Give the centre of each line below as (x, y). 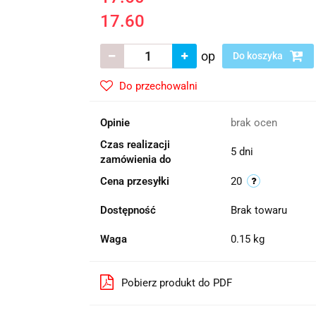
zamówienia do (135, 159)
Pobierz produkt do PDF (176, 283)
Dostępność (128, 210)
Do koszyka (259, 56)
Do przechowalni (158, 86)
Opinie (115, 123)
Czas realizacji (135, 145)
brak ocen (254, 123)
